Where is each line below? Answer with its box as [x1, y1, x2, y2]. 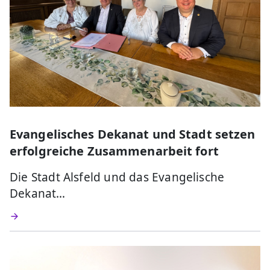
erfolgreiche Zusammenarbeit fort [10, 143, 219, 160]
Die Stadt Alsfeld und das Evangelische [10, 169, 225, 186]
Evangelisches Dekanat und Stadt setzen [10, 126, 256, 143]
